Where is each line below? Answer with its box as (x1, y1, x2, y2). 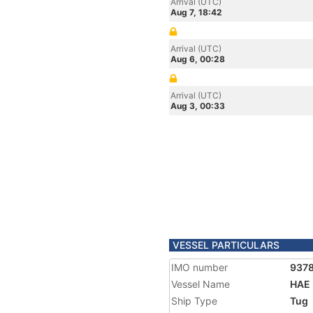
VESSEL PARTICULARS (173, 239, 279, 251)
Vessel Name (171, 278, 230, 290)
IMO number (171, 261, 228, 273)
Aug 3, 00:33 (170, 101, 225, 111)
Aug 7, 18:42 (170, 7, 222, 17)
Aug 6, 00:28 (170, 54, 225, 64)
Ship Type (171, 295, 217, 307)
